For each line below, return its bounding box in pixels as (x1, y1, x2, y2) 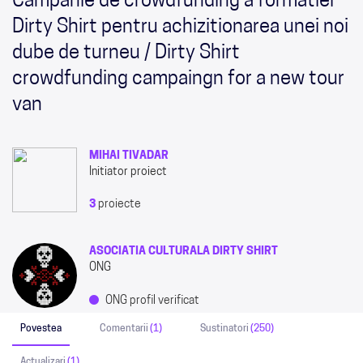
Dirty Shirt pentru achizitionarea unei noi (12, 17, 348, 37)
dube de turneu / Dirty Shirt (12, 43, 240, 63)
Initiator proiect (89, 165, 167, 178)
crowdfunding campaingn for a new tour (12, 69, 344, 89)
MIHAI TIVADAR (89, 149, 169, 162)
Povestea (20, 323, 62, 334)
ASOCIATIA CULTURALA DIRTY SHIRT (89, 245, 278, 258)
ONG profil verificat (103, 294, 199, 307)
